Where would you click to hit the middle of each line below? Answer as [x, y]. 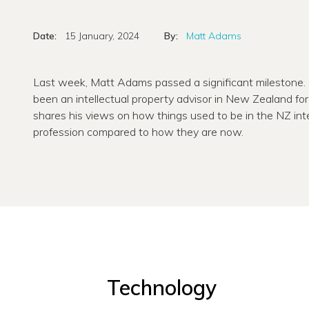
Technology [162, 287]
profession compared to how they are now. [138, 131]
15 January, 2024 [102, 36]
